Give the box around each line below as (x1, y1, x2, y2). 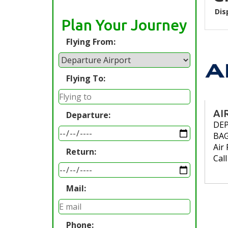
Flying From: (66, 36, 116, 47)
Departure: (66, 109, 110, 121)
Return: (66, 146, 96, 157)
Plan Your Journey (62, 16, 187, 34)
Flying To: (66, 73, 105, 84)
